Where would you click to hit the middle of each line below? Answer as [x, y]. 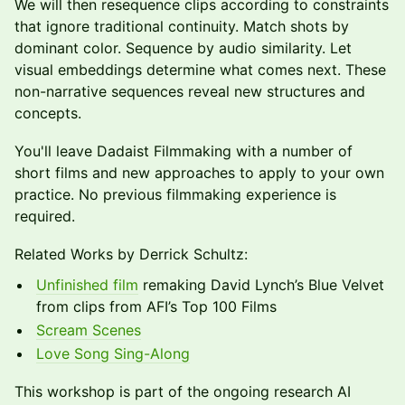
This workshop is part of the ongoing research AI [183, 391]
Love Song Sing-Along [113, 353]
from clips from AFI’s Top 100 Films [156, 306]
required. [45, 216]
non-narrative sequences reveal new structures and [190, 91]
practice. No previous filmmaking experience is [175, 194]
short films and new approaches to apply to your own [199, 173]
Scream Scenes [89, 330]
